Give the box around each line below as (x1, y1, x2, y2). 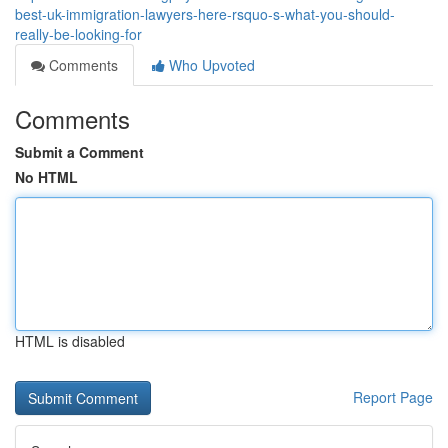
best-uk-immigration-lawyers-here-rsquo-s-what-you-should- (15, 4, 395, 24)
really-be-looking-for (15, 24, 142, 44)
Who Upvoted (165, 55, 255, 75)
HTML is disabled (15, 331, 125, 351)
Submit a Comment (15, 142, 144, 162)
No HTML (15, 167, 78, 187)
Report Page (353, 387, 433, 407)
